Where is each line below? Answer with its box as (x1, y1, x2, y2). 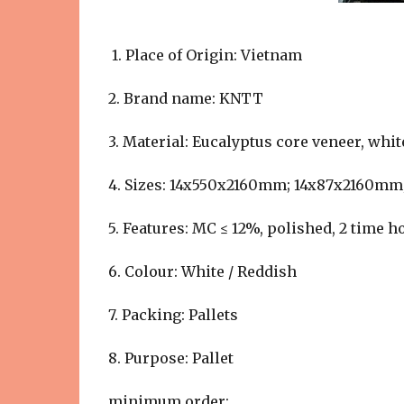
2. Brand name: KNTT (107, 89, 263, 107)
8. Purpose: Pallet (107, 349, 234, 367)
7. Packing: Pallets (107, 306, 238, 324)
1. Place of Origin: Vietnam (107, 46, 302, 64)
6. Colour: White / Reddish (107, 262, 297, 280)
